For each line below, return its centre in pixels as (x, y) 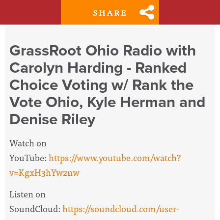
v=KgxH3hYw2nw (44, 172)
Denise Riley (52, 119)
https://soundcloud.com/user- (121, 209)
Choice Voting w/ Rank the (101, 85)
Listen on (27, 194)
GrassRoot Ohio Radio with (103, 50)
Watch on (28, 142)
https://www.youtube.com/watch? (115, 157)
